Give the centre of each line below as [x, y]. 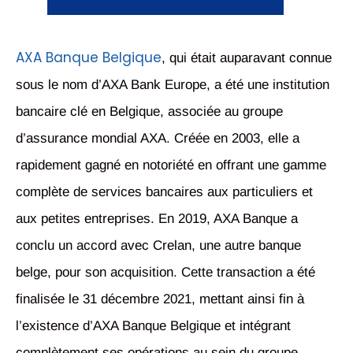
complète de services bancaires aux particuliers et [164, 192]
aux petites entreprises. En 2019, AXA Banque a [157, 219]
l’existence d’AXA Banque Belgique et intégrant [153, 326]
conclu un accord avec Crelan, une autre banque [158, 246]
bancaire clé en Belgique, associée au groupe [149, 112]
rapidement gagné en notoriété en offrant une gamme [171, 165]
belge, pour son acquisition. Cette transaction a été [165, 273]
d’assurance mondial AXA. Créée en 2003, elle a [158, 139]
